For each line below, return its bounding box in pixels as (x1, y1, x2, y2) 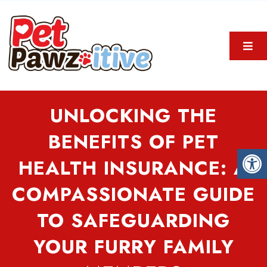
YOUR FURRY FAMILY (33, 233, 234, 261)
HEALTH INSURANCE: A (18, 154, 249, 182)
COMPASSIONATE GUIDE (12, 181, 255, 209)
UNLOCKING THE (50, 102, 217, 130)
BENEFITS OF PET (48, 128, 219, 156)
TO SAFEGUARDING (37, 207, 230, 235)
